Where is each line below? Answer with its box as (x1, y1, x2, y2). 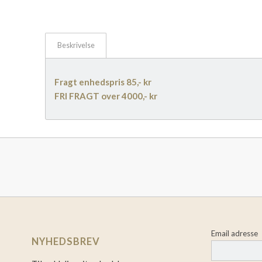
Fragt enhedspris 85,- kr (54, 77, 151, 88)
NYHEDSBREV (31, 235, 100, 247)
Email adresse (211, 228, 258, 238)
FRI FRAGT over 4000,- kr (54, 91, 157, 102)
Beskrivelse (57, 41, 95, 50)
